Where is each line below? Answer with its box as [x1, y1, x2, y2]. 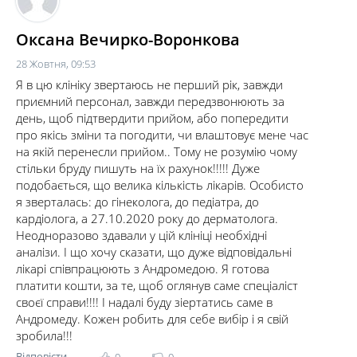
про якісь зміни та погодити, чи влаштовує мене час [16, 127, 308, 143]
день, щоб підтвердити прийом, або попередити [16, 110, 288, 126]
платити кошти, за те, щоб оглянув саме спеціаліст [16, 277, 298, 293]
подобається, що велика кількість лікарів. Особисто [16, 177, 304, 193]
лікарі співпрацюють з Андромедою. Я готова [16, 261, 269, 277]
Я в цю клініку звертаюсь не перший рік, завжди [16, 76, 283, 92]
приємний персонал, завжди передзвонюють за [16, 93, 284, 109]
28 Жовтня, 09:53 [16, 57, 96, 71]
